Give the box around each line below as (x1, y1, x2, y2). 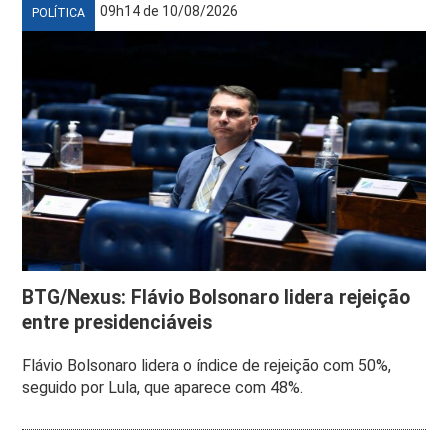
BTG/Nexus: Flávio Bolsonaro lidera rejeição (22, 285, 411, 309)
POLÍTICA (32, 5, 86, 20)
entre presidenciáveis (22, 310, 213, 334)
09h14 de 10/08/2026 (100, 2, 239, 19)
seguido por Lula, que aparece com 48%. (22, 377, 304, 397)
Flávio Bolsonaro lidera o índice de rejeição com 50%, (22, 355, 392, 375)
